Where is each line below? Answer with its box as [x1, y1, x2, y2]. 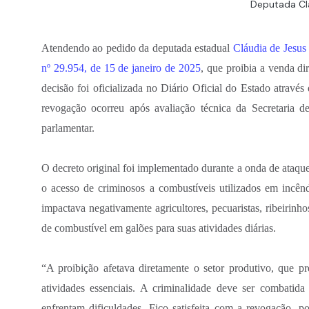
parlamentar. [41, 121, 94, 134]
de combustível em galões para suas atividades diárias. [41, 221, 276, 234]
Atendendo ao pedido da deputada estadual [41, 41, 233, 54]
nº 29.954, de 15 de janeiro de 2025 [41, 61, 201, 74]
